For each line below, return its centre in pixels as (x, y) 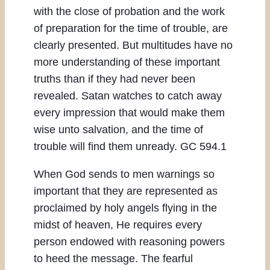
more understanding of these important (127, 62)
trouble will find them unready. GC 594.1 (130, 147)
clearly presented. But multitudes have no (133, 46)
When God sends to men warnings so (124, 174)
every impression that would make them (129, 113)
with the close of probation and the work (129, 12)
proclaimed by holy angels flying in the (125, 208)
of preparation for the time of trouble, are (131, 29)
